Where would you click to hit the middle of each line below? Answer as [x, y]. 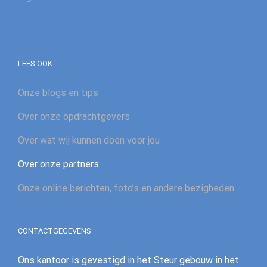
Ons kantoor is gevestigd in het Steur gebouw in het [128, 260]
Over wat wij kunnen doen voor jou [89, 140]
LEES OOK [35, 63]
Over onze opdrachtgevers [74, 116]
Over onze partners [58, 164]
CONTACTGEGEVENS [55, 231]
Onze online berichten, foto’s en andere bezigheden [126, 188]
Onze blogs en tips [58, 92]
